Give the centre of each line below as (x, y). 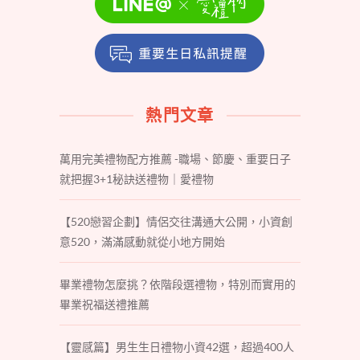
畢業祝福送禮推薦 (104, 304)
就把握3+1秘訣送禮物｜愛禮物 (137, 178)
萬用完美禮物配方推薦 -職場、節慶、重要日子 (175, 158)
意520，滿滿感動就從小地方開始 (142, 241)
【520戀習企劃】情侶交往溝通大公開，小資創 (176, 221)
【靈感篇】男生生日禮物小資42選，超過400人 (177, 346)
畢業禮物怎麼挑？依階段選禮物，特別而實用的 (178, 284)
